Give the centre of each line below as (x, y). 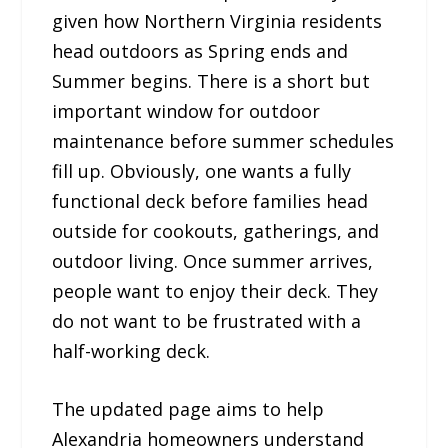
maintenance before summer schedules (223, 140)
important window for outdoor (186, 110)
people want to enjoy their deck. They (215, 290)
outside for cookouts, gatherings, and (216, 230)
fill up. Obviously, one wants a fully (202, 170)
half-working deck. (131, 350)
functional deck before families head (210, 200)
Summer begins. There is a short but (211, 80)
